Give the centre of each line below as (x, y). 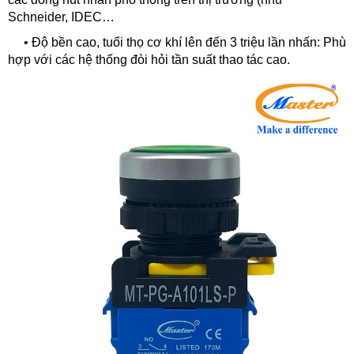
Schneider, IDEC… (61, 17)
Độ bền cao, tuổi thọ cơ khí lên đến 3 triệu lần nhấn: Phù (189, 42)
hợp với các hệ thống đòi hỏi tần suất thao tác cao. (149, 60)
